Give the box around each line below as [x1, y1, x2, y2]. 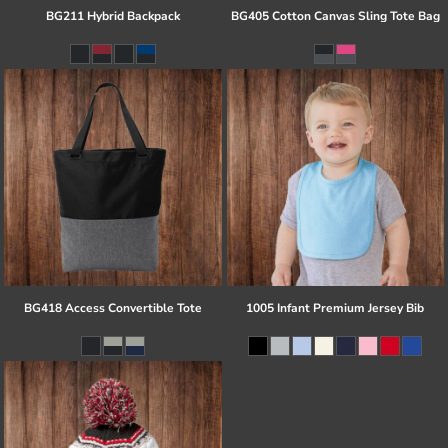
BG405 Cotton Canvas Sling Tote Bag [230, 7, 440, 24]
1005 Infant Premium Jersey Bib [246, 300, 425, 317]
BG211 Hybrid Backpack [45, 7, 180, 24]
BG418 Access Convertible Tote [23, 300, 202, 317]
